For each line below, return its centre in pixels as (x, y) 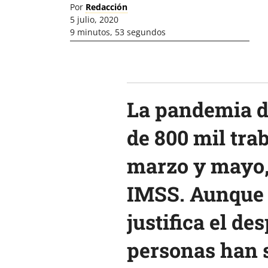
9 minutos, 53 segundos (118, 32)
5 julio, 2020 (94, 19)
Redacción (106, 7)
